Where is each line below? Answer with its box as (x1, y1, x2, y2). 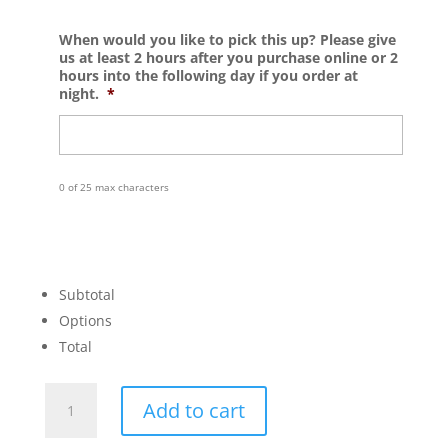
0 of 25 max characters (58, 181, 169, 195)
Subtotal (58, 285, 115, 305)
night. (58, 84, 99, 104)
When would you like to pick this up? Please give (58, 30, 396, 50)
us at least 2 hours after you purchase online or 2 (58, 48, 398, 68)
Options (58, 311, 112, 331)
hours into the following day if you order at (58, 66, 358, 86)
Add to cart (142, 396, 245, 424)
